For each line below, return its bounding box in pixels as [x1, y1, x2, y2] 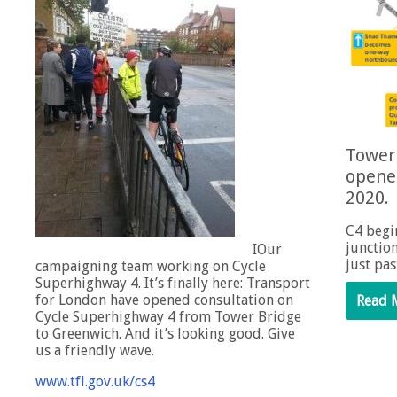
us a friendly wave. [35, 342, 154, 360]
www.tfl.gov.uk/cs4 [35, 373, 155, 391]
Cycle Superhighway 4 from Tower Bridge [35, 308, 301, 326]
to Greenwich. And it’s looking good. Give [35, 325, 295, 343]
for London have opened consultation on [35, 292, 293, 309]
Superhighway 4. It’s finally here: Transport [35, 275, 310, 292]
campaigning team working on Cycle [35, 258, 266, 276]
